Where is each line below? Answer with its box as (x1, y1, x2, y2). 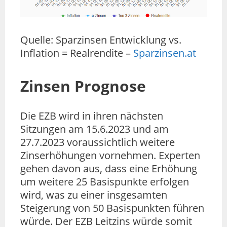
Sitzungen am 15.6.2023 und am (20, 122, 169, 136)
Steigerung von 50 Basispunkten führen (20, 201, 204, 215)
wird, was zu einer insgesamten (20, 188, 167, 202)
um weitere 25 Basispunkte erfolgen (20, 175, 189, 189)
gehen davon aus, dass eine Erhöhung (20, 162, 197, 176)
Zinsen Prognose (20, 75, 146, 97)
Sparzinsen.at (133, 46, 196, 60)
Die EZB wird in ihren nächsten (20, 109, 163, 123)
